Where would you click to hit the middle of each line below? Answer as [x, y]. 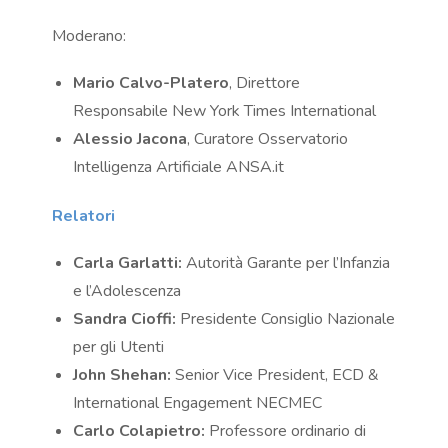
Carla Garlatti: [128, 263]
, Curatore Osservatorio [268, 139]
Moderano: [89, 36]
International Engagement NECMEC [198, 403]
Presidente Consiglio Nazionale [286, 319]
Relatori [84, 216]
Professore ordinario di [286, 431]
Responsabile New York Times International [225, 111]
